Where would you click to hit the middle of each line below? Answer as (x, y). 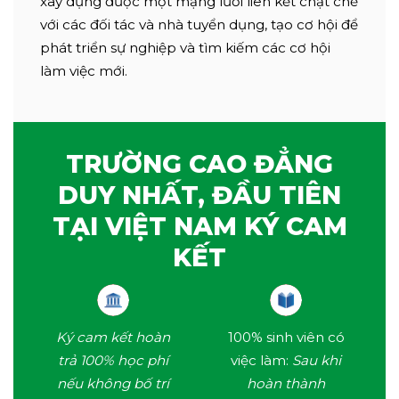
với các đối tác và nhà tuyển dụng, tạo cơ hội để (199, 24)
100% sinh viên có (286, 338)
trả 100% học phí (113, 361)
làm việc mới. (84, 70)
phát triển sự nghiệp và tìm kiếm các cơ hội (185, 47)
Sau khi (317, 361)
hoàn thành (286, 384)
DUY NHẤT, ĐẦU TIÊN (199, 195)
